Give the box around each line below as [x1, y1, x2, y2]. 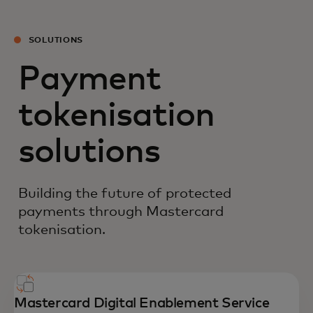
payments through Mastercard [18, 204, 224, 219]
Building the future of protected [18, 186, 231, 201]
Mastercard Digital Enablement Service [14, 296, 270, 310]
